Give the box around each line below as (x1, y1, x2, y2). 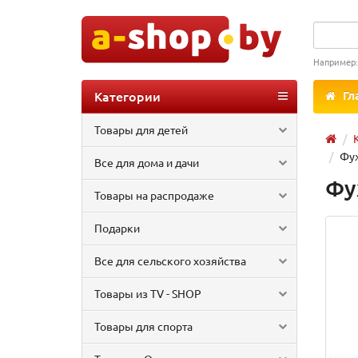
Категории (94, 87, 161, 105)
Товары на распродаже (94, 188, 214, 202)
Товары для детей (94, 122, 188, 137)
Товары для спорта (94, 319, 193, 333)
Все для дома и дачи (94, 155, 199, 169)
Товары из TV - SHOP (94, 286, 201, 300)
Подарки (94, 221, 140, 235)
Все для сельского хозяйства (94, 253, 246, 268)
